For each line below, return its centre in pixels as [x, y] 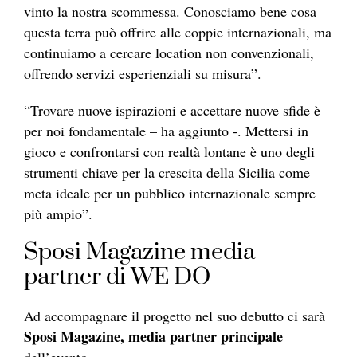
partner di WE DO [117, 277]
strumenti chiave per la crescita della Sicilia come [167, 173]
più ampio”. [58, 214]
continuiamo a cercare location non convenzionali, [169, 53]
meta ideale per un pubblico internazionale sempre [170, 193]
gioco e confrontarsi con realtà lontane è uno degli [169, 152]
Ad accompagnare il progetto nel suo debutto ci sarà [175, 316]
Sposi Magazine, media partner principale [153, 337]
